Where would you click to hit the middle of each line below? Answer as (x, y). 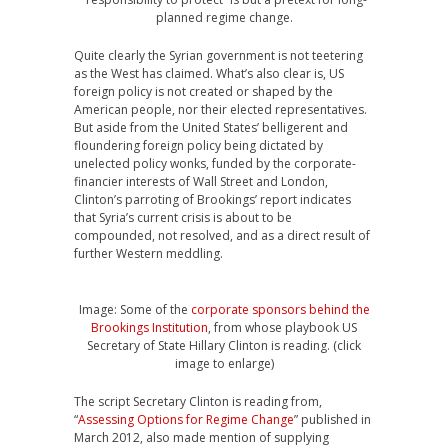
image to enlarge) (224, 363)
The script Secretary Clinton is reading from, (198, 401)
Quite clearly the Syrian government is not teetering (218, 55)
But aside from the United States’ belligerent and (211, 127)
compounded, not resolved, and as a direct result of (222, 235)
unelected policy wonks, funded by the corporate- (215, 163)
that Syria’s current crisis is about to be (183, 217)
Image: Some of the (134, 309)
